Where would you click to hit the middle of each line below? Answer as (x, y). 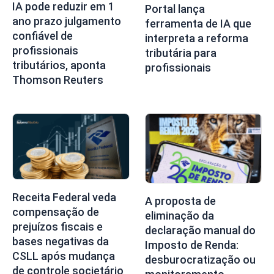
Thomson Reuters (58, 80)
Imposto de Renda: (191, 245)
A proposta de (180, 201)
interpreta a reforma (196, 38)
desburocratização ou (200, 260)
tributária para (180, 53)
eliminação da (179, 216)
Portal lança (175, 9)
